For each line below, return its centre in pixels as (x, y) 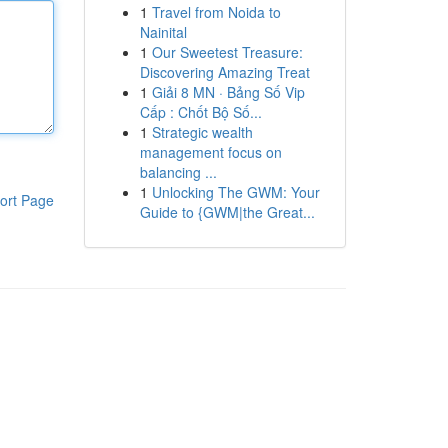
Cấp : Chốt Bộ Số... (200, 112)
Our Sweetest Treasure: (227, 52)
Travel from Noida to (216, 12)
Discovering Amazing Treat (224, 72)
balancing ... (178, 172)
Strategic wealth (202, 132)
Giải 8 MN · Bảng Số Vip (228, 92)
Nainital (163, 32)
